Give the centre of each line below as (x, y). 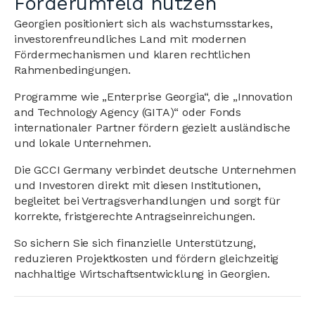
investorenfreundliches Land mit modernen (130, 39)
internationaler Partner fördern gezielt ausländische (152, 128)
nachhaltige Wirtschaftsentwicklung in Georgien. (142, 274)
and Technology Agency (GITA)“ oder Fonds (128, 112)
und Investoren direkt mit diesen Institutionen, (137, 186)
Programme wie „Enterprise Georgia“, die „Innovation (153, 97)
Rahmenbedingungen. (72, 70)
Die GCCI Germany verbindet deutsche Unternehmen (155, 170)
